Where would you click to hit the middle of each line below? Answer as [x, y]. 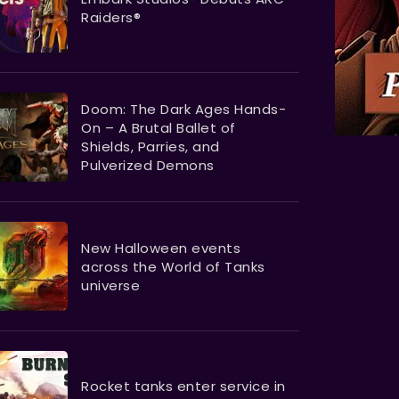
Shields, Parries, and [151, 147]
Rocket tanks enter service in [183, 387]
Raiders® [111, 18]
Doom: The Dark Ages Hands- [183, 110]
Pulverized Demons [148, 166]
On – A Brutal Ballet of [159, 128]
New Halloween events [161, 248]
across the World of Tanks [173, 266]
